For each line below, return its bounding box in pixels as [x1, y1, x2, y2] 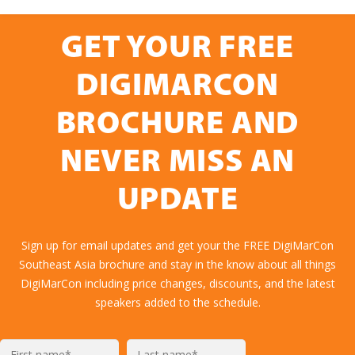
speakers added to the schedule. [94, 294, 261, 310]
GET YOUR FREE [61, 32, 294, 65]
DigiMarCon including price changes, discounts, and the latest [20, 275, 335, 291]
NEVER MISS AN [59, 147, 296, 179]
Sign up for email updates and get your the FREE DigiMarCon [21, 237, 334, 253]
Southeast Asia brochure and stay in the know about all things [19, 256, 336, 272]
